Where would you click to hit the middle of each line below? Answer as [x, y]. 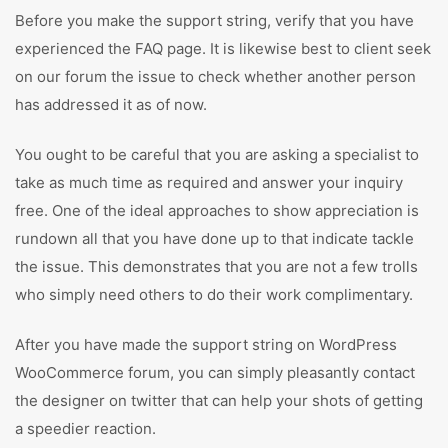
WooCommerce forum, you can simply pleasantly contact [215, 372]
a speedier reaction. [85, 428]
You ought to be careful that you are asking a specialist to [217, 154]
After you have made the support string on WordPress [206, 344]
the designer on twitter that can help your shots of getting [219, 400]
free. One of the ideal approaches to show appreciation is [217, 210]
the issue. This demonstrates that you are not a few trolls [216, 266]
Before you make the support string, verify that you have [214, 20]
